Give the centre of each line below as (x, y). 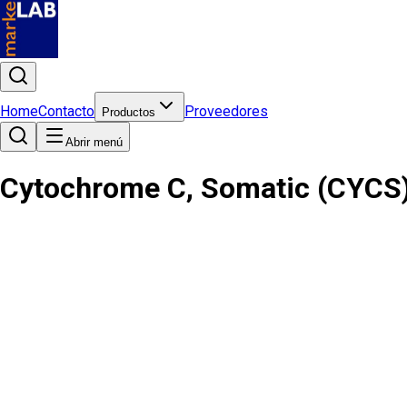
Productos (129, 112)
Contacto (66, 111)
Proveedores (226, 111)
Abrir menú (94, 142)
